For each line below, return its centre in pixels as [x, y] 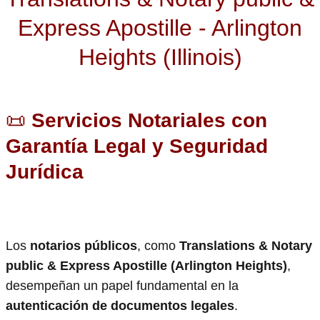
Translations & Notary [246, 246]
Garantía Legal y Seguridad [137, 146]
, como [158, 246]
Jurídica [45, 172]
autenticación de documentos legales [120, 306]
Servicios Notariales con [146, 120]
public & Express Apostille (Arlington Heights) [146, 266]
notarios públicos [84, 246]
